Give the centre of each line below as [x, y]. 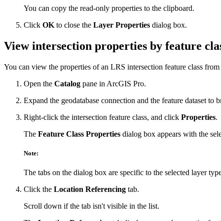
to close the [74, 25]
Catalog [67, 84]
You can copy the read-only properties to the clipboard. [109, 8]
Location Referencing [90, 189]
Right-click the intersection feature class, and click [102, 117]
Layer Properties [122, 25]
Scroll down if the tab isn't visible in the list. [92, 206]
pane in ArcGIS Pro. [113, 84]
